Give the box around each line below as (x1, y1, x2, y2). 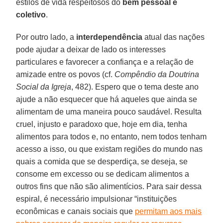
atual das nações (142, 32, 205, 41)
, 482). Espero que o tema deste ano (71, 82, 199, 91)
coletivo (16, 10, 46, 19)
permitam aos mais (135, 207, 202, 216)
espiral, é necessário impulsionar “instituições (16, 194, 177, 203)
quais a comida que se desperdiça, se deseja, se (16, 157, 188, 166)
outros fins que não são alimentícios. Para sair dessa (16, 182, 202, 191)
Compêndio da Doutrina (114, 70, 200, 79)
